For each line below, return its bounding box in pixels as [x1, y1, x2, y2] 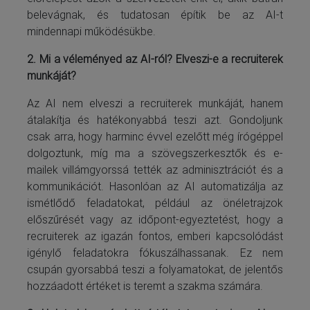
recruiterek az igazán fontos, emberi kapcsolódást [27, 229, 283, 243]
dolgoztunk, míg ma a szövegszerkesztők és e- [27, 146, 283, 160]
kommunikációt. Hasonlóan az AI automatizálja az [27, 179, 283, 193]
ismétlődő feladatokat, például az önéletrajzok [27, 196, 283, 210]
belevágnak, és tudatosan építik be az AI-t [27, 8, 283, 21]
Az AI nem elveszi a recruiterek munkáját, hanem [27, 96, 283, 110]
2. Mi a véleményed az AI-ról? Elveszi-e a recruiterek [27, 52, 283, 66]
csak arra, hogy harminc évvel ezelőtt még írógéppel [27, 129, 283, 143]
